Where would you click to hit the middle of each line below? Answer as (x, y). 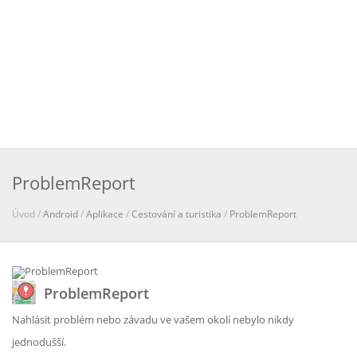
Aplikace (105, 214)
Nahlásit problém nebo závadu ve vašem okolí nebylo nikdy (153, 320)
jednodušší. (39, 342)
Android (61, 214)
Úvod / (27, 214)
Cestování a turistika (177, 214)
